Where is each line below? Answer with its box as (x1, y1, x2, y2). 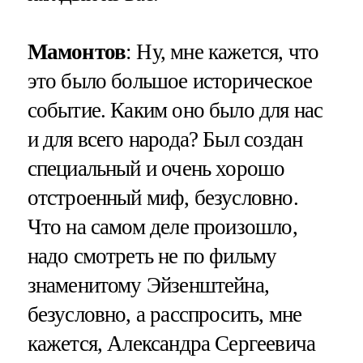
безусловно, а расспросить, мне (27, 301, 302, 327)
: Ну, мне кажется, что (126, 39, 319, 64)
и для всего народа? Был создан (27, 126, 303, 152)
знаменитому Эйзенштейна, (27, 272, 270, 297)
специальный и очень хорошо (27, 156, 285, 181)
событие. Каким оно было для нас (27, 97, 323, 122)
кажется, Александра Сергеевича (27, 331, 316, 356)
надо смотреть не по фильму (27, 243, 277, 268)
